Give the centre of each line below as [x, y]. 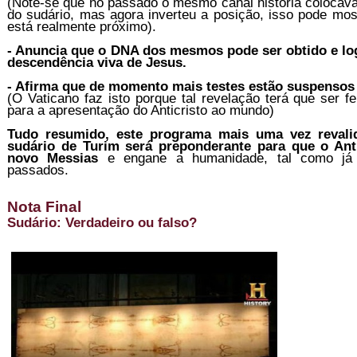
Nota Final [44, 207]
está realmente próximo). [82, 27]
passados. [38, 170]
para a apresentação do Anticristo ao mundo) [141, 110]
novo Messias [57, 158]
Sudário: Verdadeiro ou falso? [102, 223]
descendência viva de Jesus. [97, 63]
